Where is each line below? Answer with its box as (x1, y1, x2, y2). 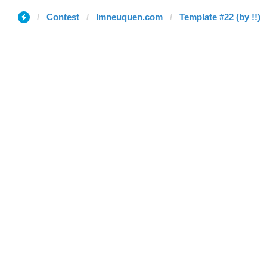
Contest (46, 12, 79, 22)
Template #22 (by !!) (179, 12, 260, 22)
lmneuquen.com (96, 12, 163, 22)
